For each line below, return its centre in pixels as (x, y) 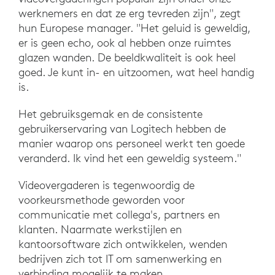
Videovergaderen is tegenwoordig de (107, 185)
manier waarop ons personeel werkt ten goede (132, 144)
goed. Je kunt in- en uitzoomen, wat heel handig (136, 72)
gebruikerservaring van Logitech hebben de (122, 129)
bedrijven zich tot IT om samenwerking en (120, 259)
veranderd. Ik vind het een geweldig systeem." (130, 158)
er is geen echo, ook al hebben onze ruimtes (125, 43)
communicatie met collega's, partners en (119, 215)
